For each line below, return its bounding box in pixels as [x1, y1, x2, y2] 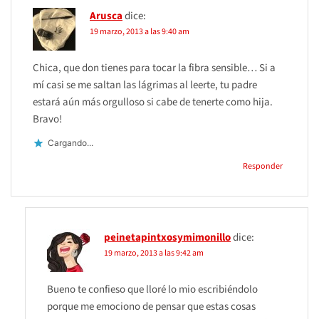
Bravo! [33, 111, 62, 127]
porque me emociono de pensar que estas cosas [47, 298, 256, 314]
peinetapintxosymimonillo [104, 229, 231, 245]
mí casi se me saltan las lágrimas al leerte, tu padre [33, 77, 257, 93]
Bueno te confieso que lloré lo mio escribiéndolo [47, 281, 258, 297]
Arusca [90, 8, 122, 23]
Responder [243, 159, 283, 172]
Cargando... [48, 137, 93, 149]
